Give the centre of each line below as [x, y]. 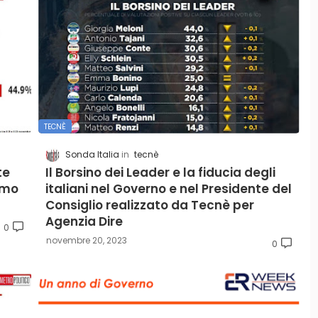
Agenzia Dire [84, 221]
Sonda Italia [92, 154]
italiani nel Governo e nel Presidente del [169, 188]
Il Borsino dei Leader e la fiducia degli [160, 172]
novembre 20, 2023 [87, 240]
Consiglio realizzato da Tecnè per [150, 205]
